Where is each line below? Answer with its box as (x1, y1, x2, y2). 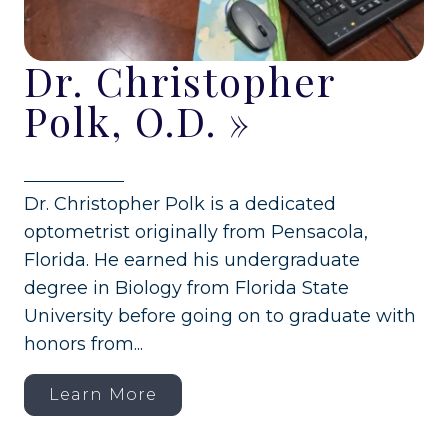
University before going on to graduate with (24, 304, 416, 327)
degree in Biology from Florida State (24, 276, 349, 299)
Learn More (49, 384, 157, 404)
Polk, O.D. (24, 93, 217, 147)
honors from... (24, 332, 143, 355)
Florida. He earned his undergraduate (24, 248, 360, 271)
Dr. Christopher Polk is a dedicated (24, 192, 336, 215)
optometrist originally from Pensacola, (24, 220, 368, 243)
